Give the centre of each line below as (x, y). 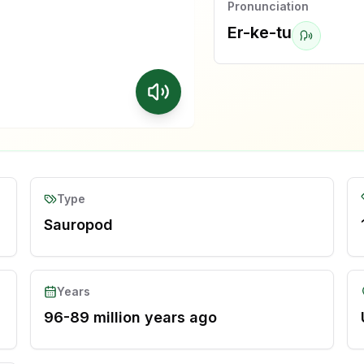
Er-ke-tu (259, 32)
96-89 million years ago (131, 318)
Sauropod (79, 225)
